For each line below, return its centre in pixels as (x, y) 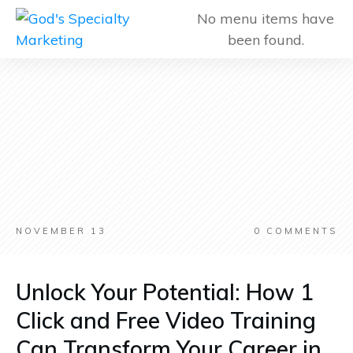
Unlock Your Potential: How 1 (165, 292)
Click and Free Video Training (166, 320)
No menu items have (266, 19)
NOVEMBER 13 (61, 231)
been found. (266, 40)
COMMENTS (299, 231)
